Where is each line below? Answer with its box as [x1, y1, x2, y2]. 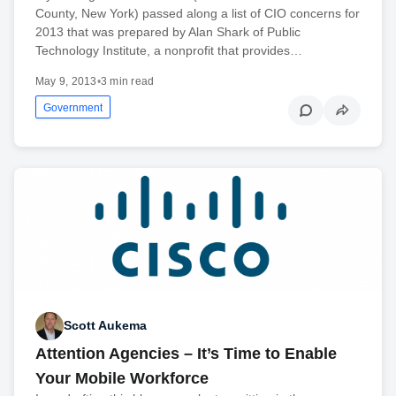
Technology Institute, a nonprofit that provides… [35, 43, 302, 58]
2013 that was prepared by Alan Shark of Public [35, 25, 301, 40]
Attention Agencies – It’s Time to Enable [35, 344, 337, 362]
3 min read [100, 75, 155, 88]
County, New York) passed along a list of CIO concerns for [35, 6, 360, 21]
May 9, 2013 [35, 75, 97, 88]
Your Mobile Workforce [35, 369, 209, 387]
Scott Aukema [64, 318, 147, 333]
